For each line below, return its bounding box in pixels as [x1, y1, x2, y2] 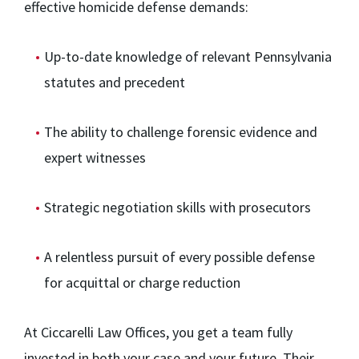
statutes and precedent [44, 73, 185, 92]
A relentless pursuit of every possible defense [44, 248, 315, 267]
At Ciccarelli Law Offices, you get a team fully [24, 323, 292, 342]
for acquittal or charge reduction [44, 273, 240, 292]
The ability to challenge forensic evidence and [44, 123, 317, 142]
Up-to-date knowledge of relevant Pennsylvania [44, 47, 332, 67]
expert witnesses [44, 148, 146, 167]
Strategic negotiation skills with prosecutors [44, 198, 311, 217]
